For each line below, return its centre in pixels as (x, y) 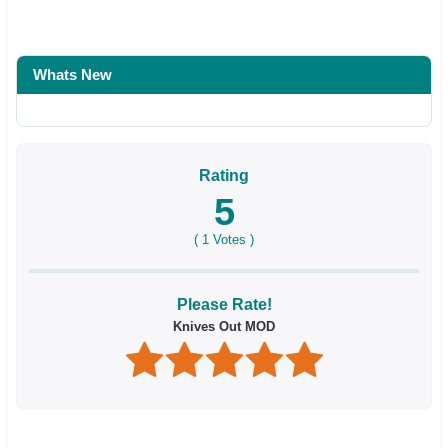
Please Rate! (224, 304)
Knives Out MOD (224, 326)
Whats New (72, 74)
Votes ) (231, 239)
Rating (224, 175)
